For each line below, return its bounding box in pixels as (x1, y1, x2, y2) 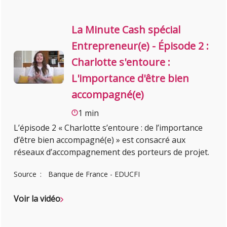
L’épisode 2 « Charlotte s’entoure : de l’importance (14, 122, 203, 134)
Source (14, 169, 39, 179)
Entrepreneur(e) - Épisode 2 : (71, 39, 209, 53)
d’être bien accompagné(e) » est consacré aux (14, 134, 186, 146)
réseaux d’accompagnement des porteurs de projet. (14, 146, 210, 158)
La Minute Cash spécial (71, 23, 181, 37)
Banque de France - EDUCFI (48, 169, 140, 179)
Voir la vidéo (14, 193, 61, 205)
